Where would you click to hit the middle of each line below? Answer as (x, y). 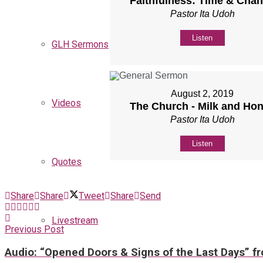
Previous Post (34, 229)
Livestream (75, 220)
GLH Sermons (80, 44)
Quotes (67, 162)
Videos (66, 103)
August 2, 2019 (203, 93)
